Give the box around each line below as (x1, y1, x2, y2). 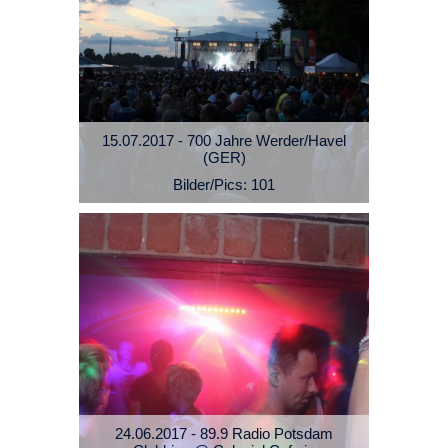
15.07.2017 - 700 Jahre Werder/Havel (102, 132, 346, 150)
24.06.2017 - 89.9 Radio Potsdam (115, 425, 333, 443)
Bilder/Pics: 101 (173, 176, 275, 194)
